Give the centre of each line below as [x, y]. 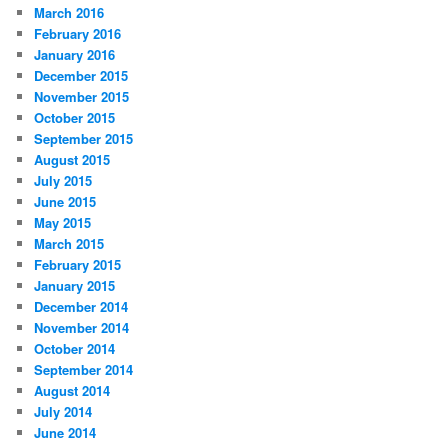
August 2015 [72, 159]
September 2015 [84, 138]
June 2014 [65, 432]
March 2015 [69, 243]
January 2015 [75, 285]
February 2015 [78, 264]
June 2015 [65, 201]
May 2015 [63, 222]
